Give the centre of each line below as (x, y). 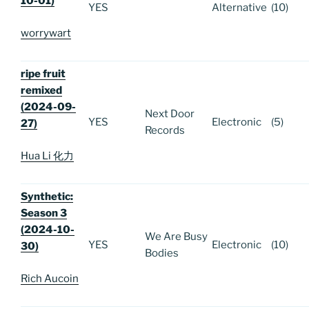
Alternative (239, 8)
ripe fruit (43, 74)
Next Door (170, 114)
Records (165, 131)
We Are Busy (176, 237)
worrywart (46, 33)
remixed (41, 91)
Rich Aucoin (50, 278)
